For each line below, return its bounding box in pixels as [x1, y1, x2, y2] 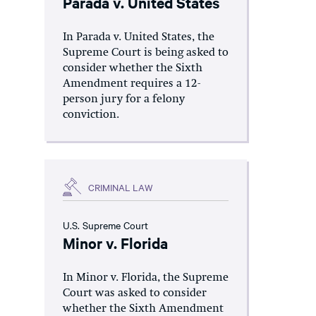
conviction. [63, 109, 122, 121]
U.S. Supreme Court [63, 218, 148, 232]
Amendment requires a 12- [63, 78, 200, 90]
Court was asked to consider [63, 288, 207, 299]
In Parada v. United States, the [63, 32, 214, 43]
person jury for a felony [63, 94, 185, 105]
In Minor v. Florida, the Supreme [63, 272, 229, 284]
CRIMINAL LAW [88, 180, 153, 193]
